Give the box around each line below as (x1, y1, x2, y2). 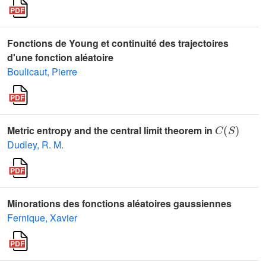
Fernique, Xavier (7, 211, 77, 224)
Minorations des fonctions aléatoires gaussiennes (7, 197, 232, 210)
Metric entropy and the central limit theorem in (7, 123, 215, 137)
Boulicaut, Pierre (7, 65, 77, 78)
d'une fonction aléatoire (7, 50, 113, 64)
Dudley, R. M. (7, 138, 64, 151)
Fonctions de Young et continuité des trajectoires (7, 36, 229, 50)
